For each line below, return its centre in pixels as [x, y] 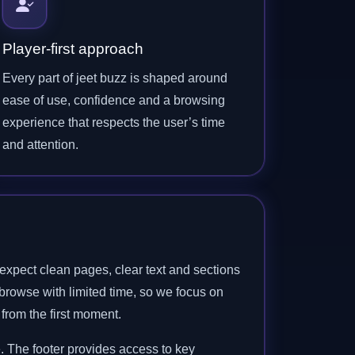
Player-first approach [73, 49]
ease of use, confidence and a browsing [114, 100]
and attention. [40, 145]
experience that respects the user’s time [114, 122]
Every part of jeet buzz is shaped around [115, 78]
